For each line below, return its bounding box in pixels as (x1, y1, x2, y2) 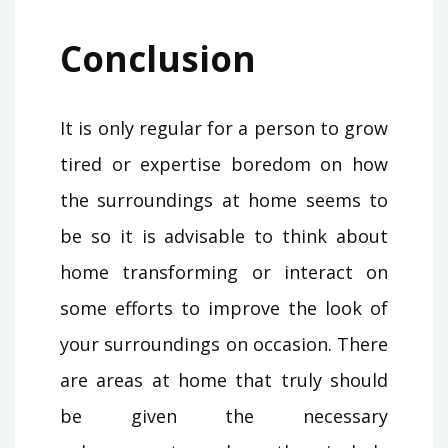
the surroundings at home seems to (60, 188, 388, 213)
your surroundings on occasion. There (60, 332, 388, 357)
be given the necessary (60, 404, 388, 429)
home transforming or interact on (60, 260, 388, 285)
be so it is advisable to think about (60, 224, 388, 249)
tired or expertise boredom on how (60, 152, 388, 177)
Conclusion (60, 35, 256, 83)
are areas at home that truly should (60, 368, 388, 393)
